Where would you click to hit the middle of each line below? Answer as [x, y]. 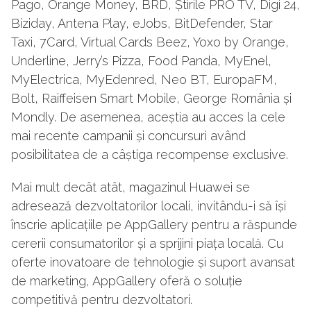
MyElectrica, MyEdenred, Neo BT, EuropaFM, [144, 79]
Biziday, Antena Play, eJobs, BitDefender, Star [142, 23]
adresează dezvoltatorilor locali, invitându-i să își [149, 205]
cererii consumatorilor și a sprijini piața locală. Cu [147, 243]
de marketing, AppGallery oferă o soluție [127, 280]
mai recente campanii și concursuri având [128, 135]
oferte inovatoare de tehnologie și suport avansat [153, 262]
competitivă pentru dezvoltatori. [103, 299]
